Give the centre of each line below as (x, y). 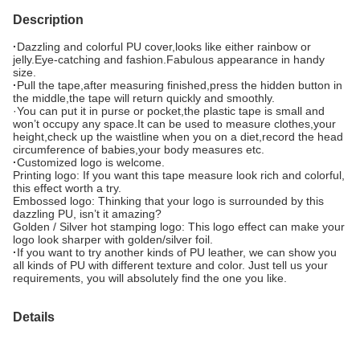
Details (34, 317)
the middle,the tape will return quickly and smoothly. (144, 98)
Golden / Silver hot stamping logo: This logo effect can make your (179, 227)
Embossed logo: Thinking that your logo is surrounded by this (168, 201)
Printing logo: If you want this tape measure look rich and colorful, (179, 175)
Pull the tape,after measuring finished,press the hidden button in (180, 85)
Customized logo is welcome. (91, 162)
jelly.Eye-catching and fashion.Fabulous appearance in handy (169, 59)
